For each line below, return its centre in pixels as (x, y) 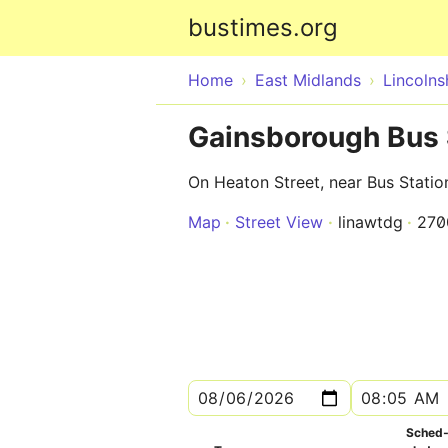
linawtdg (370, 222)
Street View (279, 222)
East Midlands (308, 80)
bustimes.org (263, 27)
